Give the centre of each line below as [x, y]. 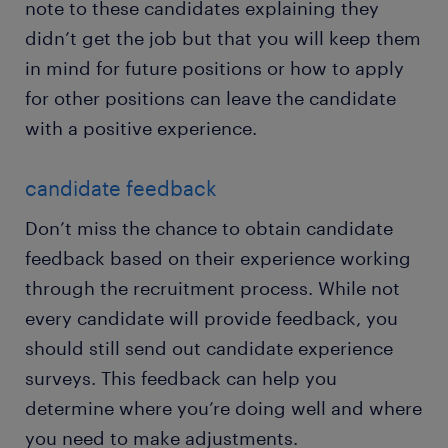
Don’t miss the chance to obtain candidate [209, 228]
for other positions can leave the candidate [210, 98]
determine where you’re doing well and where [223, 408]
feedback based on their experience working [218, 258]
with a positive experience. [141, 128]
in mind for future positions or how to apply [214, 68]
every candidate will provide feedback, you [211, 318]
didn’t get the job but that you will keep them [223, 38]
